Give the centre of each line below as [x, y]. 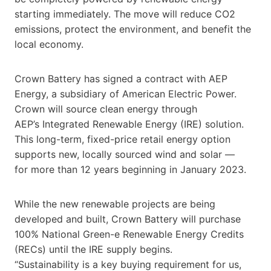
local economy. [51, 44]
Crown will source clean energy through [106, 109]
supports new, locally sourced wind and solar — [125, 154]
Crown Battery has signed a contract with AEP [121, 78]
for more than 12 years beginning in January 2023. [130, 169]
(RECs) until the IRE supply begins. [93, 249]
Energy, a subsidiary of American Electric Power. [126, 93]
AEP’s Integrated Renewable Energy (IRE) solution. [129, 124]
